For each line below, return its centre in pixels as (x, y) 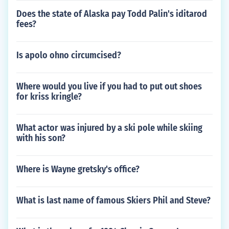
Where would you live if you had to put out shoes (109, 86)
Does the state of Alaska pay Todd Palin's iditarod (112, 14)
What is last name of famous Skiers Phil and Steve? (113, 200)
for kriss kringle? (49, 97)
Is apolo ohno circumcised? (69, 55)
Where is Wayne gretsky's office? (78, 169)
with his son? (41, 138)
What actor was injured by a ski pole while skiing (109, 128)
